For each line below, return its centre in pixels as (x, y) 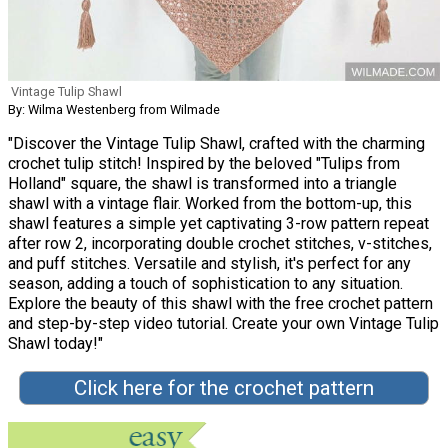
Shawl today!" (55, 344)
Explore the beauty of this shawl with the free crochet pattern (220, 304)
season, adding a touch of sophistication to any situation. (205, 284)
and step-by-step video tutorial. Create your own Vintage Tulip (223, 324)
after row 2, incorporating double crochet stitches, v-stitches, (220, 244)
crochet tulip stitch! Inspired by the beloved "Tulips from (204, 164)
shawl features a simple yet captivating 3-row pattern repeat (218, 224)
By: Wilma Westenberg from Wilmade (114, 110)
